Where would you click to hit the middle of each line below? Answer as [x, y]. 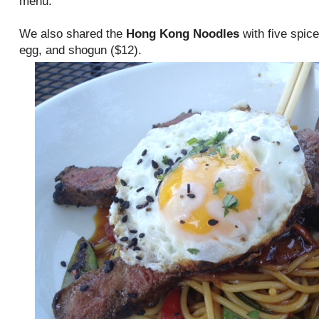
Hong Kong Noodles [183, 34]
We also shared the [73, 34]
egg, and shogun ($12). [80, 50]
